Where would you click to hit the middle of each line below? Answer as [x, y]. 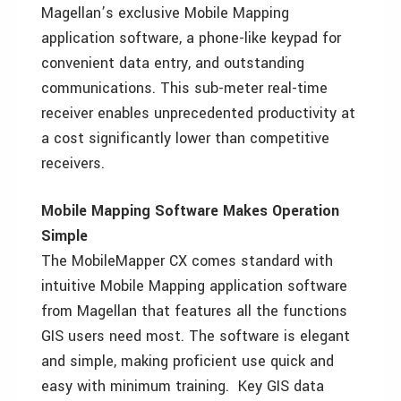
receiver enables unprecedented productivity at [198, 113]
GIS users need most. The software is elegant [196, 336]
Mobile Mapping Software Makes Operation [190, 211]
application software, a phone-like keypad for [191, 38]
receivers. [73, 163]
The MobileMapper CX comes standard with [187, 261]
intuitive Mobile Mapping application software [194, 286]
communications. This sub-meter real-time [184, 88]
